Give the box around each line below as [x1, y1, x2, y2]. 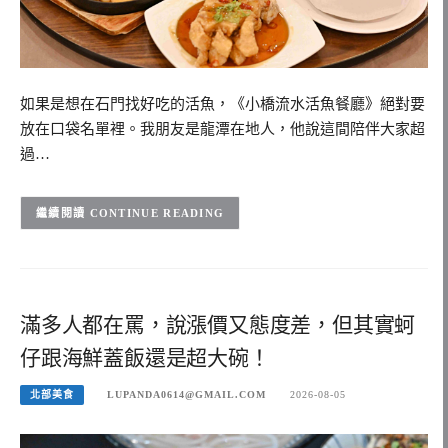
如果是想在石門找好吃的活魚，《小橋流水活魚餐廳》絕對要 [20, 96, 425, 113]
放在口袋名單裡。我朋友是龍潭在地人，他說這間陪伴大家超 [20, 121, 425, 138]
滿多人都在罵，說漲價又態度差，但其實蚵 [20, 313, 416, 338]
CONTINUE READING [89, 207, 225, 220]
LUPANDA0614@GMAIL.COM [107, 389, 267, 401]
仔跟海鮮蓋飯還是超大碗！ [20, 346, 270, 371]
